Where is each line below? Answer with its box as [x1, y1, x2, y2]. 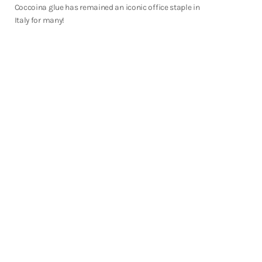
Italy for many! [14, 15, 66, 25]
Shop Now [75, 2, 111, 12]
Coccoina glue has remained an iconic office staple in [14, 2, 200, 12]
